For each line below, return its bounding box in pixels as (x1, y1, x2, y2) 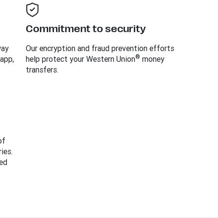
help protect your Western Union (25, 54, 135, 64)
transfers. (25, 65, 58, 74)
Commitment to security (25, 23, 145, 35)
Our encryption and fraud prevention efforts (25, 43, 174, 53)
